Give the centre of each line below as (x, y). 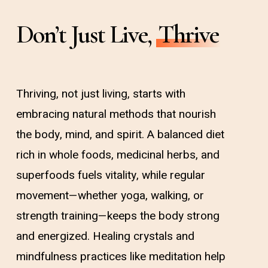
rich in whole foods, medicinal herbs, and (118, 155)
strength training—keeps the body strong (118, 216)
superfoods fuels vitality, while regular (110, 175)
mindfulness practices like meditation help (121, 256)
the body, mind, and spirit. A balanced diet (120, 134)
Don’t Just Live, (86, 34)
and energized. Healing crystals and (105, 236)
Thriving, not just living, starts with (100, 94)
